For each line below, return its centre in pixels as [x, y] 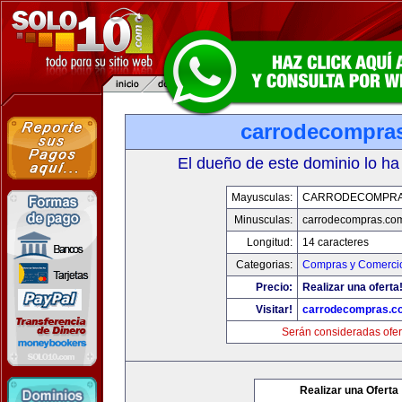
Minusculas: [263, 220]
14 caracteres [335, 242]
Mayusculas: [262, 197]
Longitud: [269, 242]
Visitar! [274, 310]
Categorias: [264, 265]
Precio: [274, 287]
